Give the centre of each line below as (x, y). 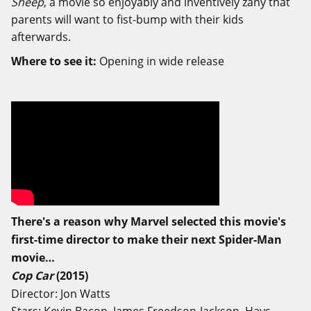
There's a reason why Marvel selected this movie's (149, 222)
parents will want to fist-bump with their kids (127, 19)
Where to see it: (55, 61)
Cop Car (32, 276)
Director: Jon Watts (61, 294)
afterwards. (41, 37)
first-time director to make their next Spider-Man (146, 240)
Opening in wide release (162, 61)
